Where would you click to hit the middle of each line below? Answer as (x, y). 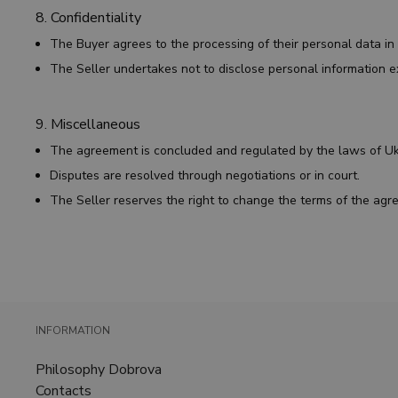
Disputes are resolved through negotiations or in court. (207, 175)
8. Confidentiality (88, 18)
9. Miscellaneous (88, 124)
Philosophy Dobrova (99, 370)
